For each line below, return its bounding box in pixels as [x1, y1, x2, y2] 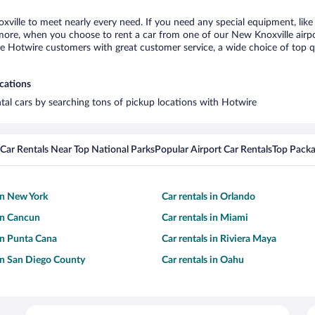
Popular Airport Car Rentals [155, 145, 272, 155]
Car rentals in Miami [162, 213, 248, 223]
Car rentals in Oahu [162, 255, 244, 265]
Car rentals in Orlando [162, 192, 255, 202]
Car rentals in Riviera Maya [162, 234, 276, 244]
